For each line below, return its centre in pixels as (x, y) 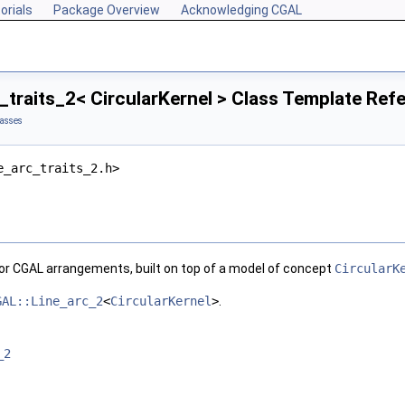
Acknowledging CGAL (241, 10)
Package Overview (107, 10)
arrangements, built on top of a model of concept (189, 269)
